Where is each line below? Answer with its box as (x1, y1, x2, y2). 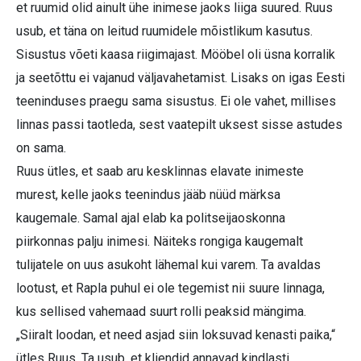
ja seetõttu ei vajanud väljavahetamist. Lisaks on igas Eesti (16, 69, 345, 85)
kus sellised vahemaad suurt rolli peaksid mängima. (16, 303, 306, 319)
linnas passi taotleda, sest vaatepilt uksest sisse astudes (16, 116, 342, 132)
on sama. (16, 139, 66, 156)
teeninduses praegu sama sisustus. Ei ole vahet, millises (16, 93, 336, 109)
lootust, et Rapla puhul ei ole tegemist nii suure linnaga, (16, 280, 325, 296)
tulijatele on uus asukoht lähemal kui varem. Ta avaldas (16, 256, 321, 272)
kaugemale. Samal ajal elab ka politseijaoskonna (16, 210, 285, 226)
